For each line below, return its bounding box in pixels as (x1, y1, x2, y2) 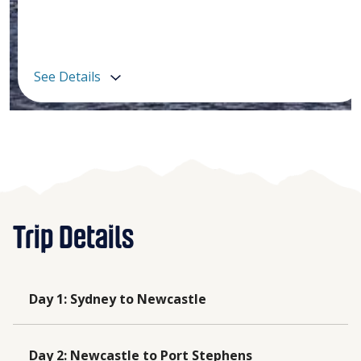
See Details (34, 67, 101, 85)
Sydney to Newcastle (70, 289, 206, 308)
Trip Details (13, 225, 134, 253)
